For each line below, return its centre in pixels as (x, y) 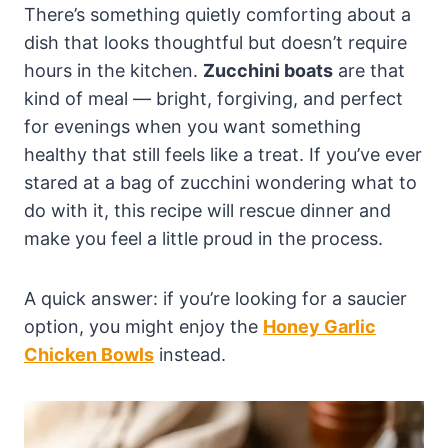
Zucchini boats (268, 70)
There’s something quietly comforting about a (217, 14)
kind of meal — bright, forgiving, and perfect (213, 98)
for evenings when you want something (192, 126)
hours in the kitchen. (113, 70)
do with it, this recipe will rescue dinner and (207, 210)
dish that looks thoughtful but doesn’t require (215, 42)
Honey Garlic (319, 326)
